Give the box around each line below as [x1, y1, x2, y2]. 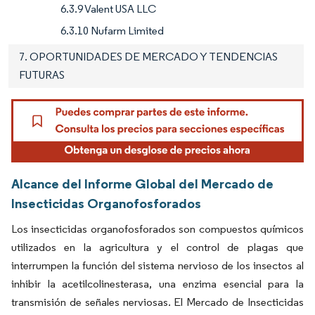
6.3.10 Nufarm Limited [60, 23, 164, 37]
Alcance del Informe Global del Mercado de [11, 175, 274, 193]
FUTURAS [19, 67, 65, 82]
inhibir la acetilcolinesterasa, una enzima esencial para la [11, 277, 304, 291]
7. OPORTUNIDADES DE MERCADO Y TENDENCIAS [19, 49, 278, 63]
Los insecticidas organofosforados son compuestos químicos [11, 222, 304, 236]
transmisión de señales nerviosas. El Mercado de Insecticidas [11, 295, 304, 309]
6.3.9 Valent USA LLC [60, 1, 156, 15]
